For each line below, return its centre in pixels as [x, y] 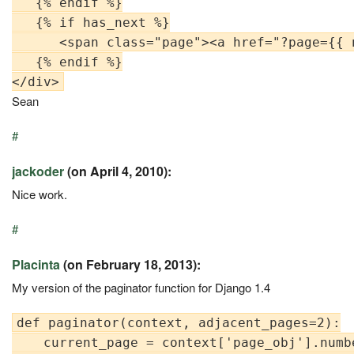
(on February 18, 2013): [130, 264]
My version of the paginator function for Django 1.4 [141, 287]
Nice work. [40, 194]
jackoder [38, 171]
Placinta [36, 264]
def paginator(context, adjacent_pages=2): [179, 322]
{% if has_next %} [91, 22]
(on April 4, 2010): [118, 171]
